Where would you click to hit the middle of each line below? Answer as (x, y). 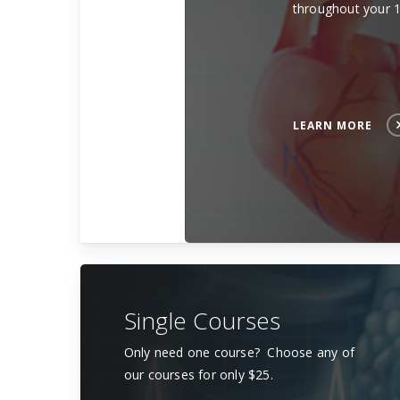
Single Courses (202, 321)
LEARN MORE (332, 125)
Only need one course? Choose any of (239, 353)
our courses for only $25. (198, 375)
